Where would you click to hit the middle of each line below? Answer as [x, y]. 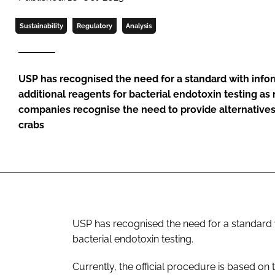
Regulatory [94, 26]
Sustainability [41, 26]
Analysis [139, 26]
